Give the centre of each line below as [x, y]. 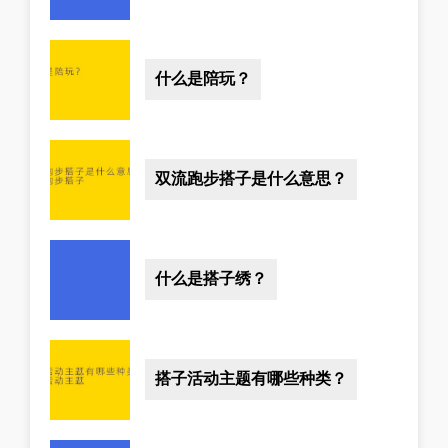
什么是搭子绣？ [211, 279]
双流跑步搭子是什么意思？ [251, 179]
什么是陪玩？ [203, 79]
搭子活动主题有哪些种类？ [251, 379]
